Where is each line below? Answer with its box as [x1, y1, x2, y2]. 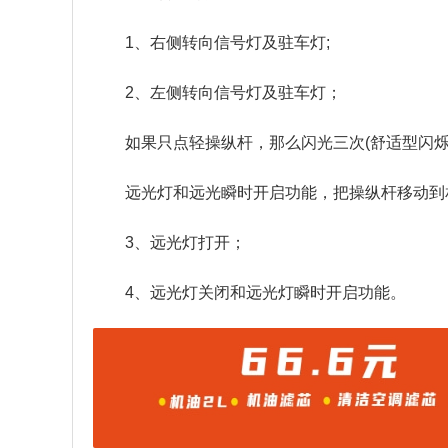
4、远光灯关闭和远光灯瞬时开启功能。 [125, 284, 406, 302]
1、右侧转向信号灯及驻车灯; [125, 34, 330, 52]
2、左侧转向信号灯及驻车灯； [125, 84, 342, 102]
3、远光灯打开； [125, 234, 246, 252]
